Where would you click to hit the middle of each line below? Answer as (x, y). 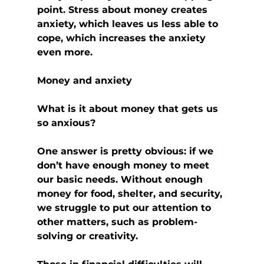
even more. (65, 52)
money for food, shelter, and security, (131, 194)
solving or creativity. (87, 236)
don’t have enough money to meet (124, 166)
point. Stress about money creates (123, 10)
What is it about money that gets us (129, 109)
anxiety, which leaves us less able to (129, 24)
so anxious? (66, 123)
